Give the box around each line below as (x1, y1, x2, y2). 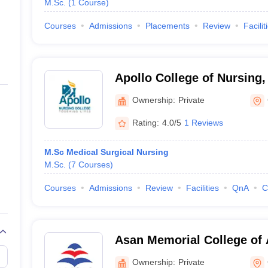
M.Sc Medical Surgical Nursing (44, 147, 169, 157)
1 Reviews (184, 117, 223, 127)
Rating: (132, 117, 159, 127)
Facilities (185, 183, 219, 193)
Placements (145, 21, 190, 31)
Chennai (114, 249, 162, 262)
